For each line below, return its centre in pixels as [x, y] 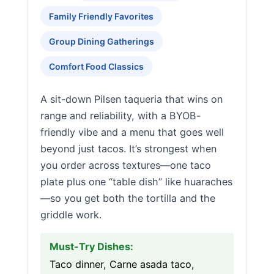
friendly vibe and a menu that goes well [132, 132]
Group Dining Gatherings [102, 41]
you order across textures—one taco [126, 165]
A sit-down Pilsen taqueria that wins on [131, 99]
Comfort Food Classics [96, 66]
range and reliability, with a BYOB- [120, 116]
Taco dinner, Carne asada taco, [122, 264]
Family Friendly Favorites [101, 16]
